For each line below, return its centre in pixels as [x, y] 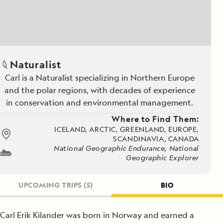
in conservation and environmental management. [100, 103]
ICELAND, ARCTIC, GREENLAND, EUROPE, [127, 129]
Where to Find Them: [155, 119]
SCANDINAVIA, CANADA [156, 139]
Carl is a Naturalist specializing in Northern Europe [100, 78]
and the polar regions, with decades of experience [100, 90]
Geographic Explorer [163, 158]
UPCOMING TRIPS [50, 185]
